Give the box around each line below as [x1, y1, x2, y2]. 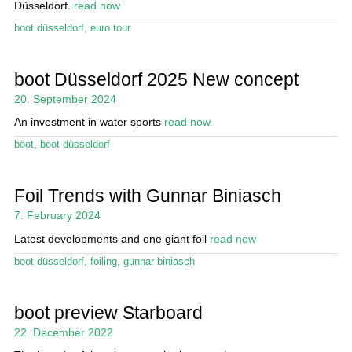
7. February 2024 [13, 209, 101, 222]
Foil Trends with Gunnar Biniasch [13, 185, 281, 207]
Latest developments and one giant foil [13, 232, 210, 245]
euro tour [90, 22, 130, 34]
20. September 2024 [13, 93, 116, 106]
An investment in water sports [13, 115, 164, 129]
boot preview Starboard [13, 302, 203, 323]
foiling [90, 255, 117, 267]
